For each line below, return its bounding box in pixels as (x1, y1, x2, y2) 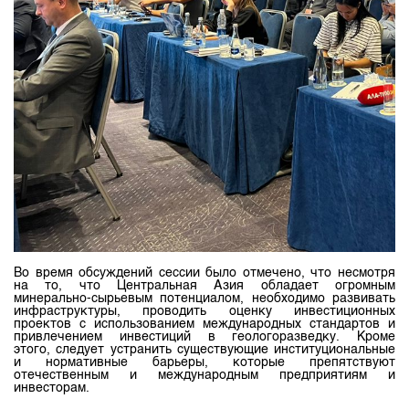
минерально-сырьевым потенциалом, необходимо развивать (14, 292, 395, 305)
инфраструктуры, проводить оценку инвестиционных (14, 305, 395, 318)
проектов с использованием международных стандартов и (14, 318, 395, 330)
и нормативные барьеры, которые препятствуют (14, 356, 395, 369)
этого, (14, 343, 57, 356)
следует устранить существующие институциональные (56, 343, 395, 356)
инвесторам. (14, 382, 89, 394)
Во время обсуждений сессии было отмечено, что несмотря (14, 267, 395, 279)
